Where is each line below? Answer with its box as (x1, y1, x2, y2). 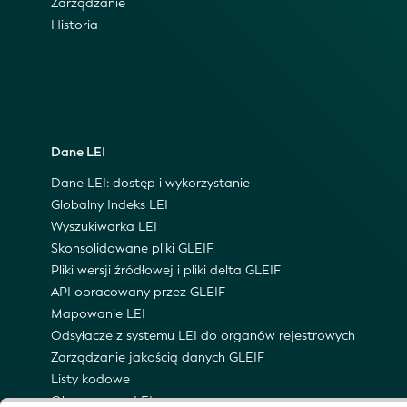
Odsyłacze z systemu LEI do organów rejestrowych (51, 327, 355, 345)
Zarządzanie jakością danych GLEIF (51, 349, 264, 367)
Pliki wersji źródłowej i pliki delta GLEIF (51, 262, 281, 280)
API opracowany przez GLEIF (51, 283, 225, 302)
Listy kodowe (51, 371, 130, 389)
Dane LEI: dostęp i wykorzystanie (51, 174, 250, 193)
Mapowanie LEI (51, 305, 145, 323)
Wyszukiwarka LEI (51, 218, 157, 236)
